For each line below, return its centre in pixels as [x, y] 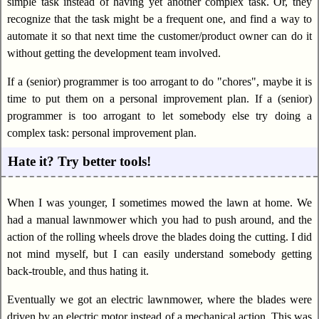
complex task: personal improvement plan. [102, 132]
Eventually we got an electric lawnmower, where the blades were [159, 300]
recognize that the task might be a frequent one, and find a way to [159, 19]
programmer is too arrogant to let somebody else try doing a [159, 115]
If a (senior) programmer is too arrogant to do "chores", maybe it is [159, 81]
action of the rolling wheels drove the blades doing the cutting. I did [159, 237]
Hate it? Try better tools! [80, 161]
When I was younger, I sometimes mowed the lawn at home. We [159, 203]
